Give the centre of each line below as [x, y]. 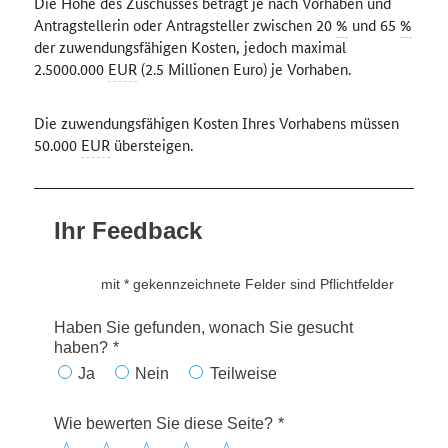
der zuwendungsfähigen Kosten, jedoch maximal [189, 46]
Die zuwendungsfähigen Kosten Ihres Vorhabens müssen [216, 122]
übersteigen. [151, 144]
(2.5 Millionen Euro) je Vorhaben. [243, 68]
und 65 [373, 24]
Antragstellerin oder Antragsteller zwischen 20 [184, 24]
